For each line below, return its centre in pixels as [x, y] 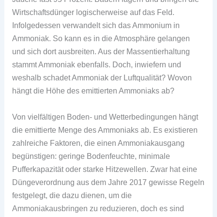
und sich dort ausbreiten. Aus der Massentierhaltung [101, 52]
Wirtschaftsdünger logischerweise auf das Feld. [93, 12]
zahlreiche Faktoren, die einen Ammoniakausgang [99, 143]
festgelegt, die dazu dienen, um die [72, 195]
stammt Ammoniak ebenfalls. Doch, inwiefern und [97, 65]
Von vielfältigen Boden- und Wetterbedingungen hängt [105, 116]
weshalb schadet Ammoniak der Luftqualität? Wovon [102, 78]
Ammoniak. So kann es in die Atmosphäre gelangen [101, 39]
